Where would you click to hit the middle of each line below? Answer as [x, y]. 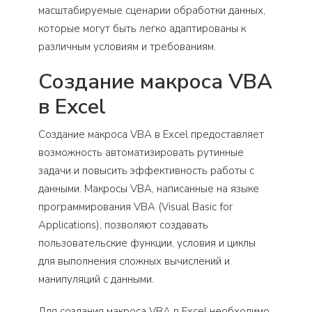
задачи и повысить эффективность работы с [146, 170]
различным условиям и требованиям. [127, 46]
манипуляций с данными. [96, 279]
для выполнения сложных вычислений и [134, 261]
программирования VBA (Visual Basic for [135, 206]
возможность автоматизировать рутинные [141, 152]
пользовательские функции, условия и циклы [147, 243]
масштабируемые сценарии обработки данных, [152, 10]
